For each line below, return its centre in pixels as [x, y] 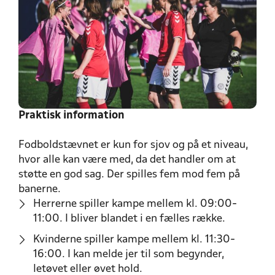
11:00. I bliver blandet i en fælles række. [129, 219]
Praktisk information [73, 115]
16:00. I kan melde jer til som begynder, [129, 254]
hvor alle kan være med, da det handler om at [127, 160]
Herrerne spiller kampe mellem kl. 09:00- [135, 204]
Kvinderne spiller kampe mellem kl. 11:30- [134, 239]
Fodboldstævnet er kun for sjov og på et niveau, [133, 145]
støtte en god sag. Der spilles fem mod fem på [129, 174]
